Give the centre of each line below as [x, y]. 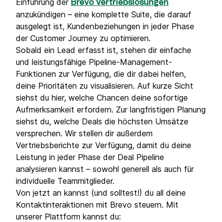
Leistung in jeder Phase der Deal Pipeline [90, 157]
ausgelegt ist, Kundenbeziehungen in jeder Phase [105, 26]
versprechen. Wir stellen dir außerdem [84, 133]
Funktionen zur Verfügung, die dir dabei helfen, [101, 74]
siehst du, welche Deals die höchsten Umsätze [102, 121]
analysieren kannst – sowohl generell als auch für [105, 169]
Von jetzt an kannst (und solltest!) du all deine [101, 193]
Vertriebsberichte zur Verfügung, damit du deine [104, 145]
